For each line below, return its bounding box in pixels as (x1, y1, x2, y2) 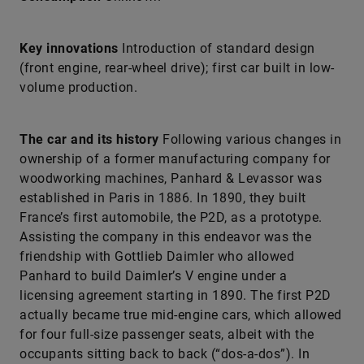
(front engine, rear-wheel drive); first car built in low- (19, 60, 335, 76)
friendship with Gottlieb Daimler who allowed (19, 249, 294, 264)
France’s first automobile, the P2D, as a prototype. (19, 210, 323, 225)
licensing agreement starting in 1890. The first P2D (19, 288, 331, 303)
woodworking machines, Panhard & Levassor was (19, 171, 322, 186)
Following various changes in (162, 132, 341, 147)
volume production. (19, 80, 137, 95)
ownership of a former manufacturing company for (19, 151, 331, 167)
